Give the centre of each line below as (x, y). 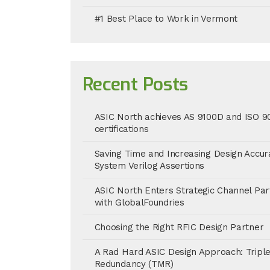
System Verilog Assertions (149, 166)
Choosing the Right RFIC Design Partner (179, 227)
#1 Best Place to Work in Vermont (166, 19)
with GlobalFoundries (139, 202)
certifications (121, 129)
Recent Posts (135, 84)
